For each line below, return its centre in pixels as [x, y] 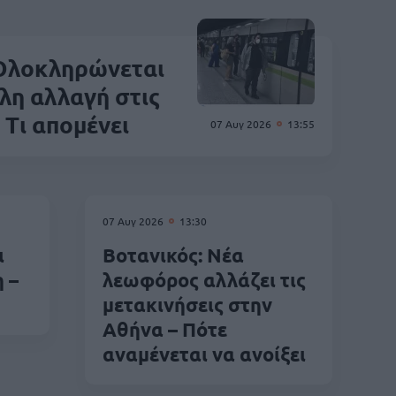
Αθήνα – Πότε [165, 329]
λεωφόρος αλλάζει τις [204, 279]
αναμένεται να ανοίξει [204, 354]
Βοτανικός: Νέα [173, 255]
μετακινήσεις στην [187, 304]
